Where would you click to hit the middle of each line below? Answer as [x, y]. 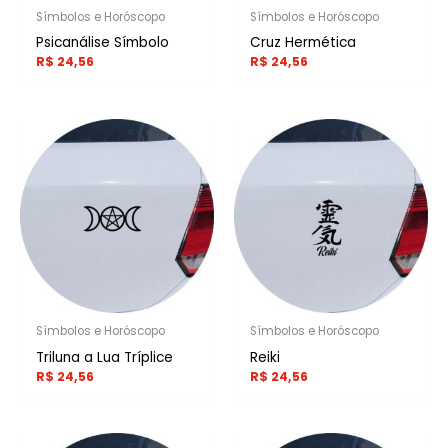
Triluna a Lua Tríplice [105, 357]
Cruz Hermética [303, 43]
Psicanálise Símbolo [103, 43]
